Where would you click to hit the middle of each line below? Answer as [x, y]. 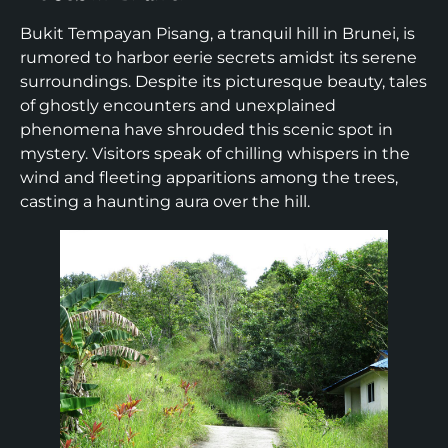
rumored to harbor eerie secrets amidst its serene [218, 58]
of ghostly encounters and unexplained [178, 106]
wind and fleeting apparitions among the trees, [209, 178]
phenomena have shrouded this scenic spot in [206, 130]
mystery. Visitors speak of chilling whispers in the [215, 154]
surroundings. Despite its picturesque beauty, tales [223, 82]
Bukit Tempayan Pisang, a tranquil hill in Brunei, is [217, 34]
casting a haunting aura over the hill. [165, 202]
